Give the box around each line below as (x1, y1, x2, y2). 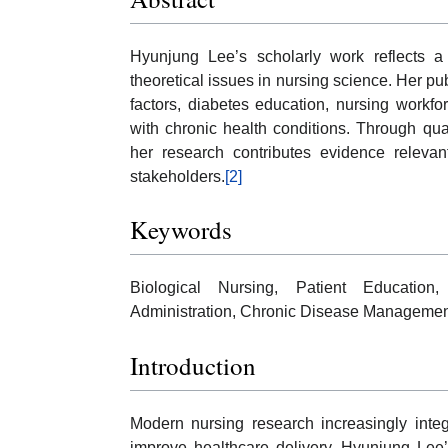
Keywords (130, 213, 232, 247)
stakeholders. (130, 167, 225, 185)
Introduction (130, 348, 256, 382)
